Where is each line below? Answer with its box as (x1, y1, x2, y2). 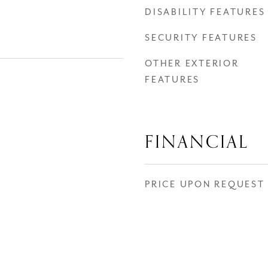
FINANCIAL (145, 128, 249, 156)
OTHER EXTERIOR (145, 59, 239, 69)
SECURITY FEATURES (145, 33, 257, 43)
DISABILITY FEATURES (145, 7, 266, 17)
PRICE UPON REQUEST (145, 179, 265, 190)
